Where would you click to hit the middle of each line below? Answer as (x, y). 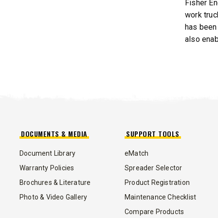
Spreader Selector (154, 168)
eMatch (137, 153)
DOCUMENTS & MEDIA (54, 133)
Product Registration (157, 182)
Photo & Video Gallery (54, 197)
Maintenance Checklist (161, 197)
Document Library (48, 153)
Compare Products (154, 211)
